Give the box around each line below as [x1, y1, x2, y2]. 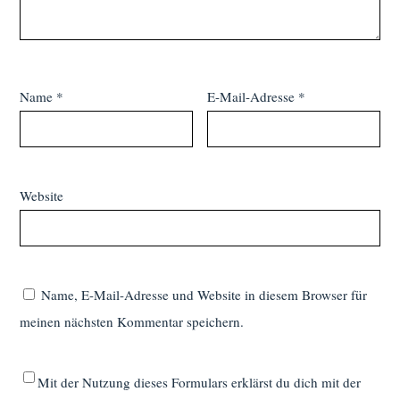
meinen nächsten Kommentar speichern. [20, 312, 245, 330]
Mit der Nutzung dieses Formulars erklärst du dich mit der [37, 372, 362, 391]
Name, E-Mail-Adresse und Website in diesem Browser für [41, 285, 368, 304]
